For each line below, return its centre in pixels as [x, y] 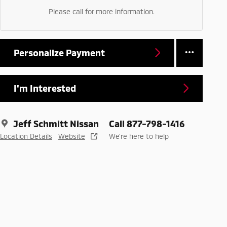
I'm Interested [45, 88]
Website [72, 136]
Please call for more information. [101, 11]
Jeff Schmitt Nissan [56, 123]
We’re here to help [139, 136]
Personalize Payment [59, 52]
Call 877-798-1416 [147, 123]
